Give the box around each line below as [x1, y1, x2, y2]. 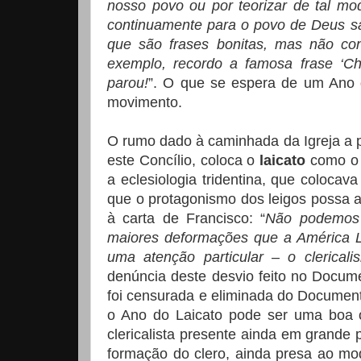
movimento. [107, 94, 182, 111]
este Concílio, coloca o [107, 152, 260, 169]
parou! [107, 75, 148, 92]
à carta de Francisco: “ [107, 210, 266, 227]
